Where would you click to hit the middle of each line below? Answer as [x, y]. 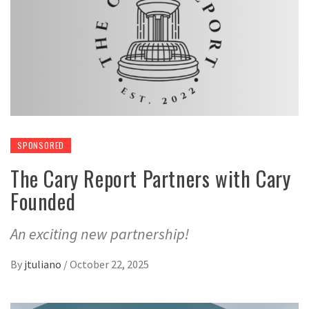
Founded [43, 201]
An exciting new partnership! [100, 234]
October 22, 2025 [109, 265]
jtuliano [44, 265]
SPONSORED [41, 146]
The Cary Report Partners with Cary [151, 179]
